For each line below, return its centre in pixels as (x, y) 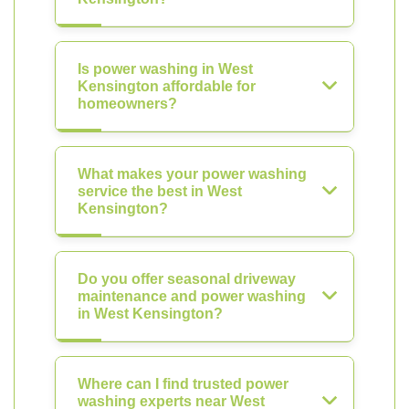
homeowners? (127, 104)
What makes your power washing (192, 174)
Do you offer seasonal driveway (187, 279)
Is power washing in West (165, 69)
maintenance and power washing (192, 296)
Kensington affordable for (167, 86)
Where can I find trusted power (183, 384)
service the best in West (160, 191)
